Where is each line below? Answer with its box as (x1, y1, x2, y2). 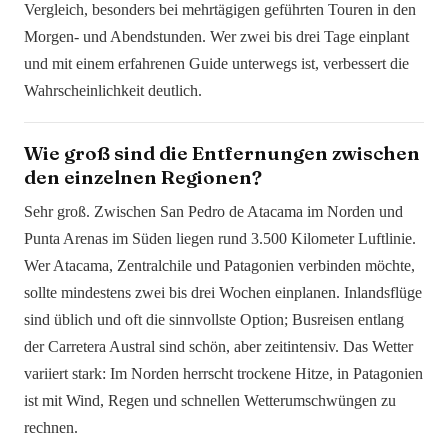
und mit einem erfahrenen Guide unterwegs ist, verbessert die (24, 55, 409, 73)
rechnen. (24, 419, 78, 437)
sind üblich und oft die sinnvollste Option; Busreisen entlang (24, 311, 404, 329)
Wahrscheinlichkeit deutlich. (24, 82, 202, 100)
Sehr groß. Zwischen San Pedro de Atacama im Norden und (24, 203, 403, 221)
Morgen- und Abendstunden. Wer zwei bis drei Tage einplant (24, 28, 409, 46)
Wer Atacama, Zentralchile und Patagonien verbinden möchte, (24, 257, 415, 275)
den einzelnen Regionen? (24, 165, 262, 190)
